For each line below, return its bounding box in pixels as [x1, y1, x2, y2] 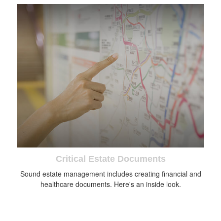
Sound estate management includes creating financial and [20, 169, 201, 179]
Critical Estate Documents [55, 154, 166, 164]
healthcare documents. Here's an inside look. [40, 179, 181, 189]
